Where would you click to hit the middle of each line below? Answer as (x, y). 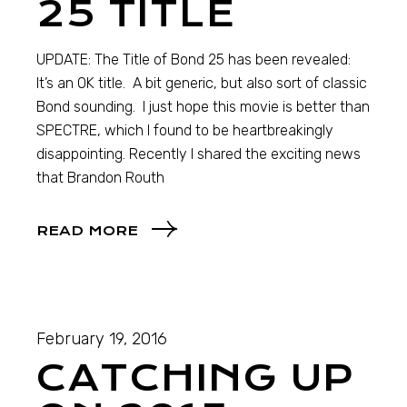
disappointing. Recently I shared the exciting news (199, 154)
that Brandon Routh (101, 178)
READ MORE (88, 230)
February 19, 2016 (102, 338)
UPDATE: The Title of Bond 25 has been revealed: (194, 60)
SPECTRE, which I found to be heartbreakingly (185, 131)
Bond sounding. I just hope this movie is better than (203, 107)
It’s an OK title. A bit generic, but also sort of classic (202, 84)
